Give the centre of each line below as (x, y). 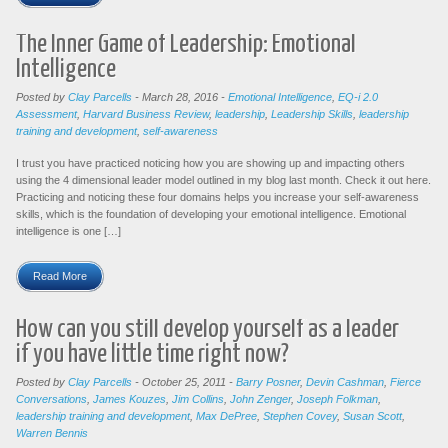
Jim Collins (198, 399)
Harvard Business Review (146, 114)
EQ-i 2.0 (358, 97)
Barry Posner (268, 382)
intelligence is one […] (68, 231)
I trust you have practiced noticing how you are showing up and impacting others (210, 163)
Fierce (405, 382)
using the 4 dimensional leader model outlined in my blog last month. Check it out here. (223, 180)
